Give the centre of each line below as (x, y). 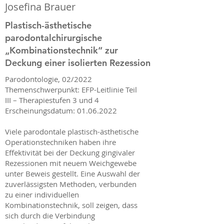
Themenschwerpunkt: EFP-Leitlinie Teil (71, 89)
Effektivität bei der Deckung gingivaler (70, 152)
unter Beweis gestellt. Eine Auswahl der (72, 173)
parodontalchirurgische (53, 38)
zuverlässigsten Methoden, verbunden (71, 184)
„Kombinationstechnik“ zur (61, 50)
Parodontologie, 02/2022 (48, 79)
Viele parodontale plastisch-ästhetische (72, 131)
